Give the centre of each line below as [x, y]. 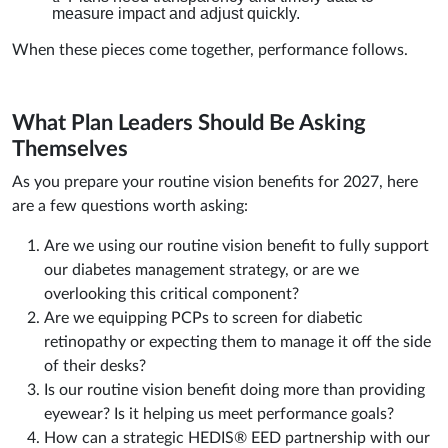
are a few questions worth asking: [130, 206]
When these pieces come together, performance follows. [210, 50]
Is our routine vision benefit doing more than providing [234, 390]
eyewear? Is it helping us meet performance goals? [219, 414]
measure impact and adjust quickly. [176, 14]
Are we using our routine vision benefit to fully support [236, 246]
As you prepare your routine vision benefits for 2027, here [215, 182]
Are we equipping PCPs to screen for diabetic [203, 318]
